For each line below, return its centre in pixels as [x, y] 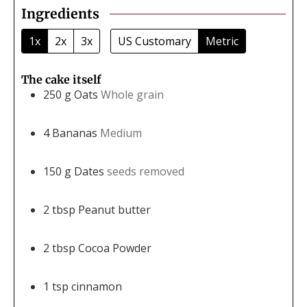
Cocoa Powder [115, 248]
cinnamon [97, 286]
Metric [222, 41]
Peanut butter [114, 209]
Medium [121, 133]
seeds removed [146, 171]
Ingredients [60, 14]
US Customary [155, 41]
